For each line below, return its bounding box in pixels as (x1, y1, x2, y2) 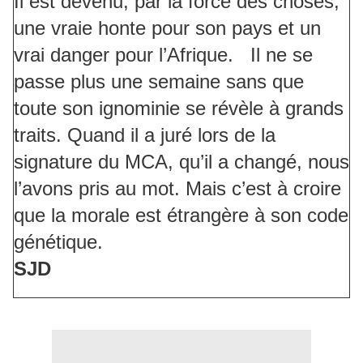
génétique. (14, 231, 103, 254)
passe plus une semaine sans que (14, 70, 304, 93)
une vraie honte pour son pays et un (14, 17, 321, 40)
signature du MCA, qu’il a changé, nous (14, 151, 349, 173)
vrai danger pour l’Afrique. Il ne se (14, 44, 313, 66)
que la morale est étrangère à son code (14, 204, 348, 227)
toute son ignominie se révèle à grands (14, 97, 344, 120)
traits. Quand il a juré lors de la (14, 124, 275, 147)
